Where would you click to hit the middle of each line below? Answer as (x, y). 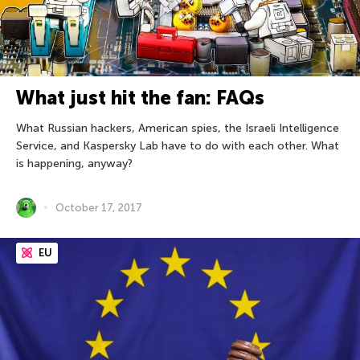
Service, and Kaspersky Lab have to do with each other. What (178, 145)
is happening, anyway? (74, 163)
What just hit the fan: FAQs (140, 97)
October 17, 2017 (99, 207)
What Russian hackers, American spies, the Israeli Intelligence (178, 128)
